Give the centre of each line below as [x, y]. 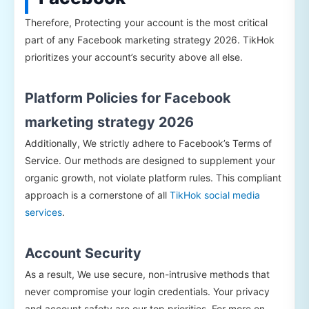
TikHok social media [215, 195]
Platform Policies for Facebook [128, 98]
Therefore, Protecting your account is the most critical [146, 23]
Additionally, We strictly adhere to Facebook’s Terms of [148, 143]
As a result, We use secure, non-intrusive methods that [147, 275]
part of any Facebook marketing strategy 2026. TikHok [150, 40]
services [43, 212]
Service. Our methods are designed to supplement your [150, 161]
